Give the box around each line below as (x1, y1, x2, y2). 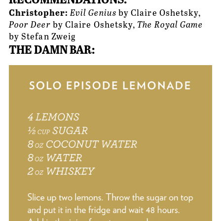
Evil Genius (70, 6, 116, 19)
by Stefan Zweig (8, 30, 76, 42)
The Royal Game (137, 18, 203, 31)
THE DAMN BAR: (8, 41, 95, 58)
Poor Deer (8, 18, 51, 31)
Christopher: (8, 6, 70, 19)
